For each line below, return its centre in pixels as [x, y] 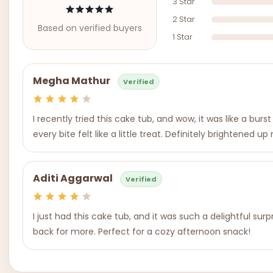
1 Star [183, 37]
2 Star [184, 19]
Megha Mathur [72, 81]
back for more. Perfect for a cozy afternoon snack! [142, 232]
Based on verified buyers [90, 28]
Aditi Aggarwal [73, 179]
